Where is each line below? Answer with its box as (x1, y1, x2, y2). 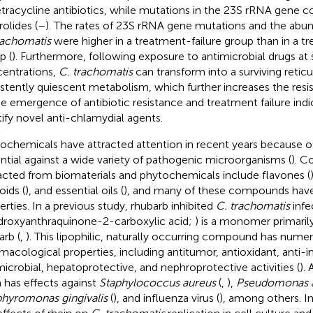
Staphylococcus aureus (99, 275, 216, 289)
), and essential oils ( (24, 183, 124, 197)
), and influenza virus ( (112, 291, 219, 305)
